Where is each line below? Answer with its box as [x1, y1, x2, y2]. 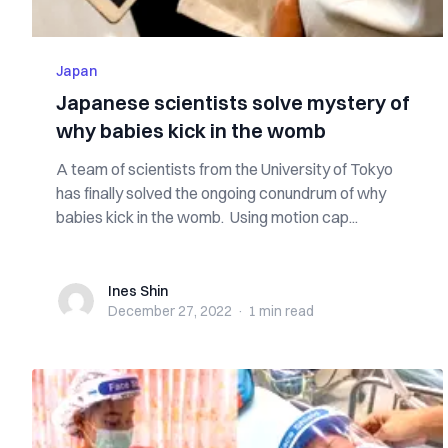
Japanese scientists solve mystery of [56, 90, 410, 115]
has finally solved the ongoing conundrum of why [56, 183, 386, 203]
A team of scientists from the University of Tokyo [56, 159, 393, 179]
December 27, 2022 [108, 302, 232, 320]
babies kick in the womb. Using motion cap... [56, 207, 358, 227]
